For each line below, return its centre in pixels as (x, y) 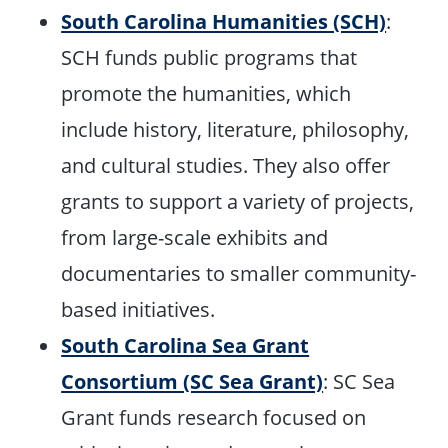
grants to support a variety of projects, (238, 201)
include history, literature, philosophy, (235, 129)
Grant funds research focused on (214, 417)
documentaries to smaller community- (239, 273)
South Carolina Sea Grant (185, 345)
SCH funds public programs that (209, 57)
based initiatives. (138, 309)
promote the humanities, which (206, 93)
